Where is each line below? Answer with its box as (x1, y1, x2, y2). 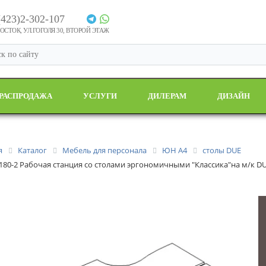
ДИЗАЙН (217, 91, 250, 100)
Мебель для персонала (62, 145, 147, 156)
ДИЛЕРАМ (147, 91, 186, 100)
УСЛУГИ (83, 91, 117, 100)
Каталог (18, 145, 47, 156)
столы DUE (202, 145, 241, 156)
